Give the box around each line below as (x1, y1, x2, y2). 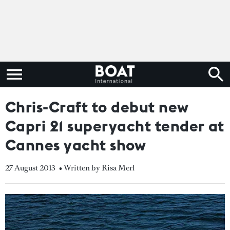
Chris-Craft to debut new (5, 97, 189, 117)
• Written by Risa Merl (59, 162, 135, 173)
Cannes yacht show (5, 135, 146, 155)
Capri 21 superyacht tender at (5, 116, 224, 136)
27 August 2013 (5, 162, 55, 173)
